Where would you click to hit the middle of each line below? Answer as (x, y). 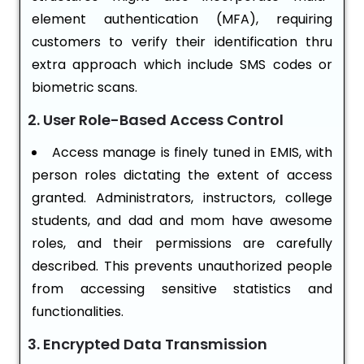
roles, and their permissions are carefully (182, 244)
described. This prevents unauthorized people (182, 266)
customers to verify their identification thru (182, 42)
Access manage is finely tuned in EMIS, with (192, 153)
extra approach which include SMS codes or (182, 65)
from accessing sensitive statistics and (182, 289)
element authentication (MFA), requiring (182, 19)
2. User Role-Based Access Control (156, 120)
